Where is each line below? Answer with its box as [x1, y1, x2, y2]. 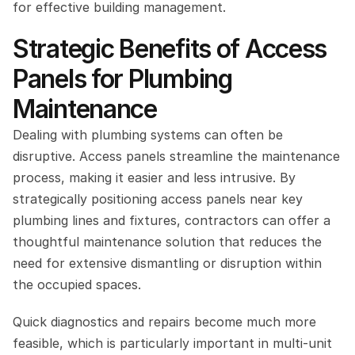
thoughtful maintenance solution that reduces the [13, 234, 322, 250]
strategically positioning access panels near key [13, 191, 303, 207]
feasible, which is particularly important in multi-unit [13, 335, 332, 351]
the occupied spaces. [13, 277, 141, 292]
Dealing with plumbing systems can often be [13, 127, 283, 143]
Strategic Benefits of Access [13, 33, 327, 64]
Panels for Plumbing [13, 63, 232, 94]
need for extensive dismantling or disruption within [13, 255, 322, 271]
